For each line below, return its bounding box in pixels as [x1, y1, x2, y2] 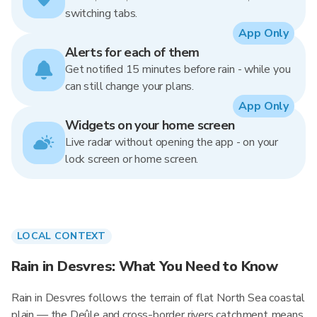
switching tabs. [65, 6, 138, 21]
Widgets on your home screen [65, 117, 235, 134]
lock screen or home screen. [65, 151, 199, 167]
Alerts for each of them [65, 44, 200, 61]
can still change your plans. [65, 79, 194, 94]
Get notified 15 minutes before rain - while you [65, 62, 291, 77]
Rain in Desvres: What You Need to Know [11, 257, 278, 276]
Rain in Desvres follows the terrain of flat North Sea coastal [11, 290, 306, 306]
